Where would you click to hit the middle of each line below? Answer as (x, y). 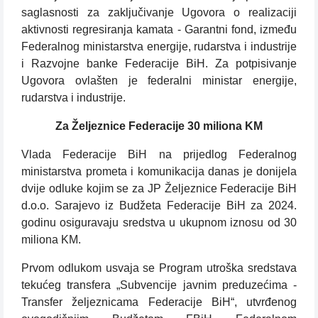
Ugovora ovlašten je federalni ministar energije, (159, 81)
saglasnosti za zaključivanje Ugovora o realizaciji (159, 13)
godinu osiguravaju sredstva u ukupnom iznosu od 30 (159, 223)
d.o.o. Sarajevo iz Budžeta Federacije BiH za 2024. (159, 206)
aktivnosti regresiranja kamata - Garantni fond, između (159, 30)
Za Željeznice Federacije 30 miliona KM (159, 126)
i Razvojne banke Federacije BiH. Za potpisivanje (159, 64)
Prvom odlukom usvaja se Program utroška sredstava (159, 268)
